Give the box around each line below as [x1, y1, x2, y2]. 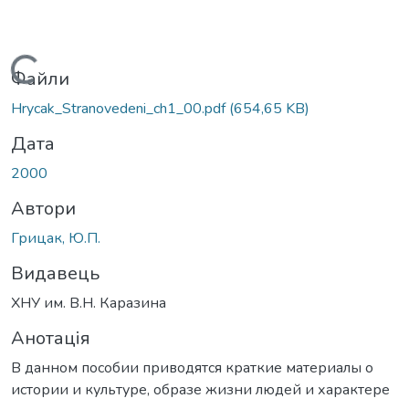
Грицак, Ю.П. [11, 227, 100, 248]
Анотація [11, 325, 90, 351]
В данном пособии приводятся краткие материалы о [11, 357, 373, 378]
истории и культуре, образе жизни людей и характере [11, 379, 390, 400]
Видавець [11, 260, 100, 286]
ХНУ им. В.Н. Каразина [11, 292, 166, 313]
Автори [11, 195, 76, 221]
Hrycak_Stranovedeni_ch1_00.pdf [11, 98, 229, 119]
